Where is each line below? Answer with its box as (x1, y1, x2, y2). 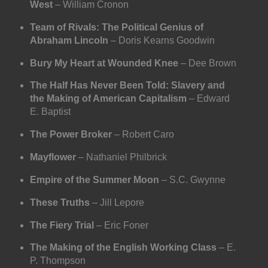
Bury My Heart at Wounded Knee (29, 57, 178, 68)
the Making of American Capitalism (29, 93, 187, 104)
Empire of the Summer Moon (29, 174, 159, 185)
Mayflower (29, 152, 76, 163)
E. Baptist (29, 106, 71, 117)
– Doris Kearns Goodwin (108, 35, 215, 45)
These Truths (29, 197, 90, 208)
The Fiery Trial (29, 220, 94, 230)
